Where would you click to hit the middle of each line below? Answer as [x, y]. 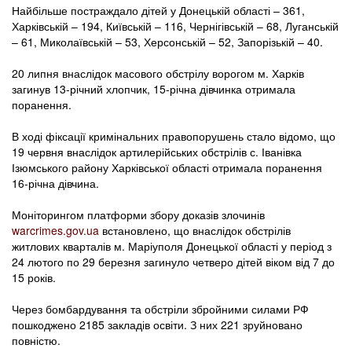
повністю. [36, 341]
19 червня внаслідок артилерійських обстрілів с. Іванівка [157, 152]
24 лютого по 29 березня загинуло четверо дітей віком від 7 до [173, 262]
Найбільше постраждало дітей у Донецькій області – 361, [158, 11]
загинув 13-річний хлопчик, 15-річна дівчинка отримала [154, 89]
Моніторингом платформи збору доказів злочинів [138, 215]
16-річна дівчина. [55, 183]
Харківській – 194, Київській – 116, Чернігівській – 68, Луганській [175, 26]
